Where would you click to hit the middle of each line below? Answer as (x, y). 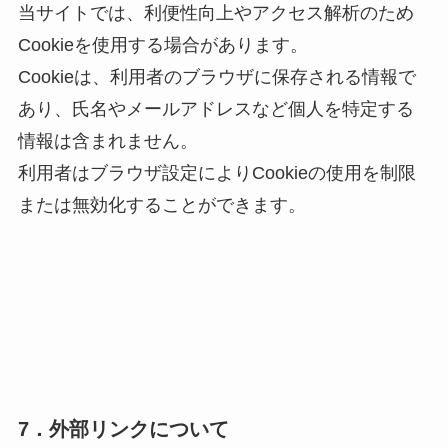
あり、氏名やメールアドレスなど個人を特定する (215, 108)
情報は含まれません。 (107, 140)
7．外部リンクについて (123, 428)
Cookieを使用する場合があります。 (162, 44)
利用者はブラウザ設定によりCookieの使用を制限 (216, 172)
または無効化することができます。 (161, 204)
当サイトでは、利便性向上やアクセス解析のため (215, 12)
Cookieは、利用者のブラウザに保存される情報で (216, 76)
